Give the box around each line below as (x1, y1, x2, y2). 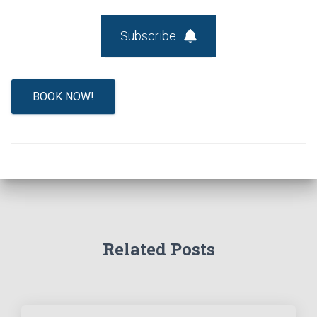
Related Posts (102, 238, 215, 261)
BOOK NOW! (33, 90, 94, 104)
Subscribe (120, 28, 176, 44)
